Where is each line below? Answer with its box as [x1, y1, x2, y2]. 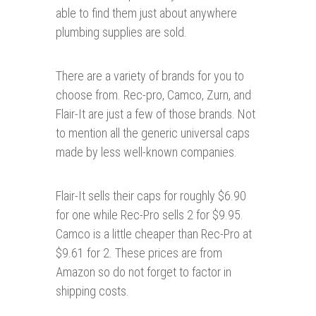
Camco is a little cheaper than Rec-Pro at [56, 226, 252, 242]
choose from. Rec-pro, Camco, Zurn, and [56, 87, 251, 103]
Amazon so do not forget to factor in [56, 265, 231, 280]
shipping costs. [56, 284, 129, 299]
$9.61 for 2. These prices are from [56, 245, 222, 261]
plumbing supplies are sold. [56, 25, 187, 40]
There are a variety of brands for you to [56, 68, 244, 84]
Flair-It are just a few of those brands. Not [56, 107, 255, 122]
